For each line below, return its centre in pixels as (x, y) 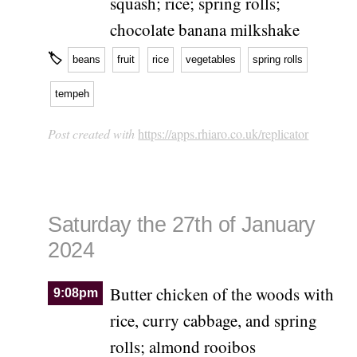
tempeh (73, 93)
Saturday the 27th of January (182, 225)
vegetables (211, 60)
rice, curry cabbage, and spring (213, 320)
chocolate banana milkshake (204, 29)
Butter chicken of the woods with (222, 294)
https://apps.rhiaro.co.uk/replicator (224, 133)
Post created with (93, 133)
